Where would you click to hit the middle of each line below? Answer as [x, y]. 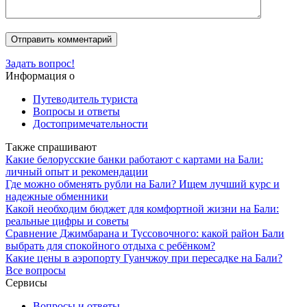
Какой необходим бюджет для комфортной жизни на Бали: [142, 208]
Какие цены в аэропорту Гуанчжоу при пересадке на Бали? [144, 258]
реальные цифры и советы [67, 221]
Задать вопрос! [40, 63]
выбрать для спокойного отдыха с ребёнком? [110, 245]
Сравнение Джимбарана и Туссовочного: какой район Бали [145, 233]
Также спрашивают [51, 147]
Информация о [40, 75]
